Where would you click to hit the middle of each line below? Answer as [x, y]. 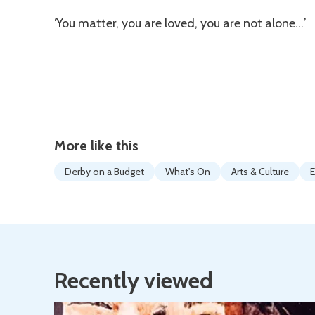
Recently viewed [134, 280]
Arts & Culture [260, 171]
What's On [188, 171]
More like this [96, 145]
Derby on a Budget [104, 171]
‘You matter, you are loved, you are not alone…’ [180, 23]
